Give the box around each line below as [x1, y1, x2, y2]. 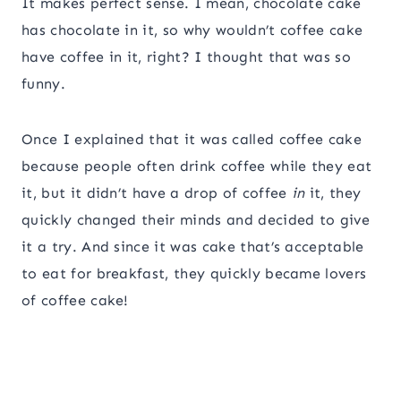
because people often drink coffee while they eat [21, 158, 372, 175]
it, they [309, 184, 362, 202]
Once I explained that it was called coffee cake [21, 131, 363, 149]
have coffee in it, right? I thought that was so [21, 48, 352, 66]
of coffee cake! [21, 292, 129, 310]
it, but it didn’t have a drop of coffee [21, 184, 292, 202]
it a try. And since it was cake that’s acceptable [21, 238, 364, 256]
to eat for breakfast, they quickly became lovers [21, 265, 367, 283]
